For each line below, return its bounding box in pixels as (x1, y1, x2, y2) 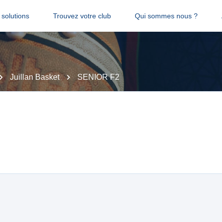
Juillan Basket (10, 73, 59, 81)
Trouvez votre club (53, 12, 111, 20)
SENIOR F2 (77, 73, 119, 81)
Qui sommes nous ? (134, 12, 198, 20)
